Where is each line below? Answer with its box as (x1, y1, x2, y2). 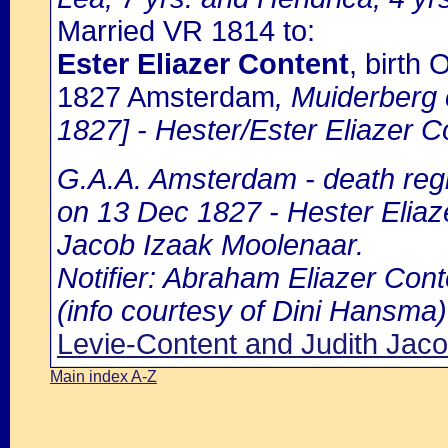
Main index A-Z (50, 368, 157, 385)
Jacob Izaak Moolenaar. (57, 229, 364, 261)
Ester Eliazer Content (57, 48, 349, 80)
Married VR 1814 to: (57, 15, 315, 47)
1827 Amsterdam (57, 81, 275, 113)
